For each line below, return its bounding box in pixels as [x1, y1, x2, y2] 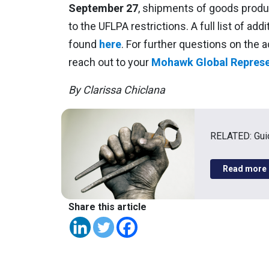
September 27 [68, 2, 138, 15]
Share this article [68, 201, 147, 213]
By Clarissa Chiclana [68, 83, 165, 97]
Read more [223, 164, 267, 174]
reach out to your [68, 56, 151, 69]
